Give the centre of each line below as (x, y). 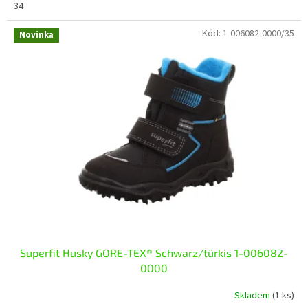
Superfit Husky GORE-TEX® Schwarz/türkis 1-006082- (154, 252)
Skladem (253, 296)
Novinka (36, 35)
